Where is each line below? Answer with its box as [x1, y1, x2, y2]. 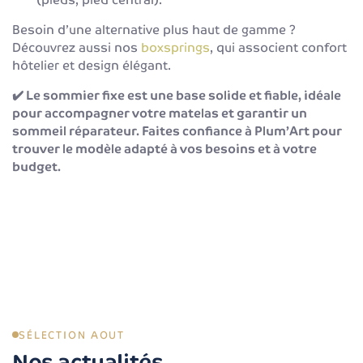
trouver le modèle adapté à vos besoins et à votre [12, 140, 317, 156]
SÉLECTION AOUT [19, 328, 126, 341]
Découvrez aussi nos [12, 39, 141, 55]
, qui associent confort [210, 39, 347, 55]
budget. [12, 158, 61, 174]
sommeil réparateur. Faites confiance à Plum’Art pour [12, 122, 342, 139]
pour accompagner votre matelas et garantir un [12, 105, 307, 121]
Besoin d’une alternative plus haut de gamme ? [12, 21, 296, 37]
